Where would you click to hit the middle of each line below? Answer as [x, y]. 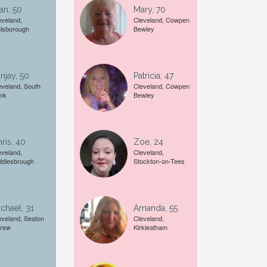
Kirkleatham [150, 227]
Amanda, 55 [155, 208]
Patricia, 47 [153, 76]
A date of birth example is [199, 38]
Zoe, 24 [148, 142]
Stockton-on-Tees [159, 161]
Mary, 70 [149, 10]
